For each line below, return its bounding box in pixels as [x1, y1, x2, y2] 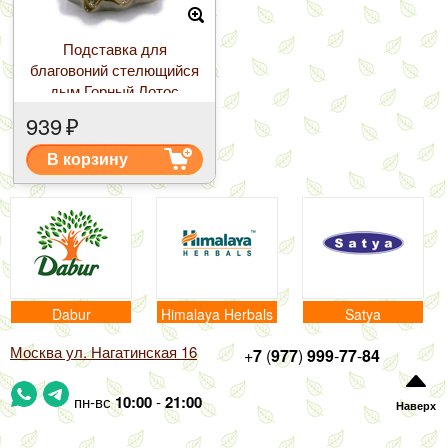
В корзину [47, 147, 128, 170]
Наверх [396, 398, 436, 413]
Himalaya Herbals [161, 304, 273, 324]
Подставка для [62, 38, 167, 59]
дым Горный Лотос [50, 80, 180, 101]
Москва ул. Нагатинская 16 [10, 341, 197, 362]
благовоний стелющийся [30, 59, 200, 80]
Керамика [81, 101, 148, 122]
